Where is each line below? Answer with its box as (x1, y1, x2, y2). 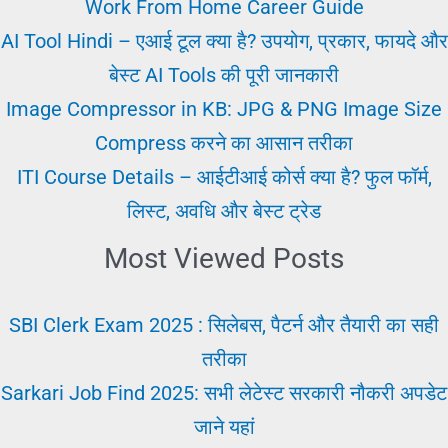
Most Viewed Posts (104, 242, 344, 276)
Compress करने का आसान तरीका (95, 131, 353, 156)
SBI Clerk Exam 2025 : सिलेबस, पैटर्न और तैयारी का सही (9, 313, 439, 338)
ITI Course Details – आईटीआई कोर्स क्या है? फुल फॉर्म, (16, 165, 432, 190)
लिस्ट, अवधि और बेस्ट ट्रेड (127, 199, 321, 224)
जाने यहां (193, 415, 255, 440)
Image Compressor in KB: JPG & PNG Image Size (6, 97, 442, 122)
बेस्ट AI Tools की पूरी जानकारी (109, 63, 339, 88)
